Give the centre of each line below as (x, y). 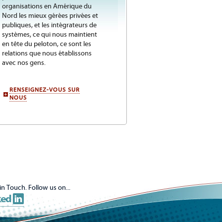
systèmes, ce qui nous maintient (50, 35)
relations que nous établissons (47, 54)
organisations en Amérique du (47, 6)
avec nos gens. (24, 63)
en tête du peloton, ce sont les (47, 44)
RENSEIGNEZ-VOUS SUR (45, 90)
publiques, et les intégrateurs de (49, 25)
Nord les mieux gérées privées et (50, 16)
